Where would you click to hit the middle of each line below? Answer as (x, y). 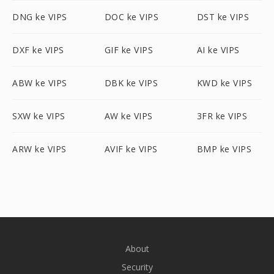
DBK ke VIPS (131, 83)
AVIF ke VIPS (131, 149)
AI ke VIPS (218, 50)
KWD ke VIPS (224, 83)
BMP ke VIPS (224, 149)
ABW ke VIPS (40, 83)
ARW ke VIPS (39, 149)
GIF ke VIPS (129, 50)
